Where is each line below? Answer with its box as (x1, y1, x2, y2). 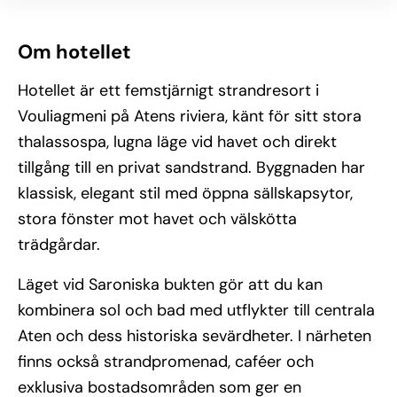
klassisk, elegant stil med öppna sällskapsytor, (18, 183, 353, 204)
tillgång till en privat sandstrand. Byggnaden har (18, 157, 365, 178)
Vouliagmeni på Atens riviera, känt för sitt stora (18, 105, 362, 127)
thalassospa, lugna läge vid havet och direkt (18, 131, 337, 152)
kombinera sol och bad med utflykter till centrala (18, 300, 375, 321)
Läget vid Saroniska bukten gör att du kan (18, 274, 323, 295)
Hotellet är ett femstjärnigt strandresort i (18, 80, 319, 101)
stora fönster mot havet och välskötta (18, 208, 297, 230)
